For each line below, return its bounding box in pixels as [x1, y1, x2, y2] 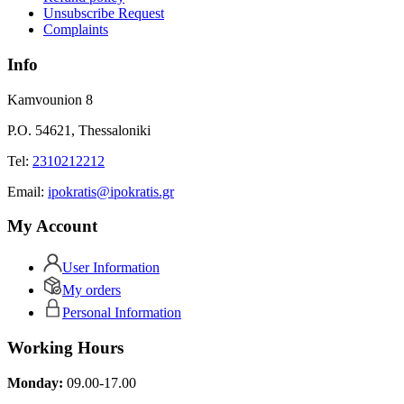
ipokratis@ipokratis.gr [48, 183, 174, 199]
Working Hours [7, 337, 124, 357]
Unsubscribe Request [43, 5, 164, 22]
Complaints [43, 22, 108, 38]
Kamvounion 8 [7, 91, 93, 107]
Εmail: [7, 183, 48, 199]
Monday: [7, 374, 63, 390]
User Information [62, 260, 160, 276]
